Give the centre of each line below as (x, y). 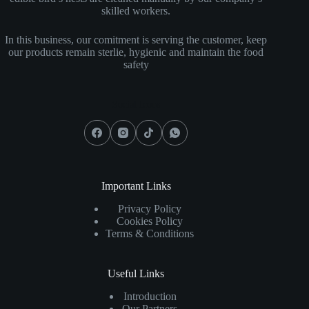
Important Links (136, 186)
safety (136, 64)
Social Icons (136, 104)
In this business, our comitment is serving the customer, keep (136, 39)
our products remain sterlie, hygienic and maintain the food (136, 52)
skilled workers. (136, 10)
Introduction (150, 297)
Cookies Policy (150, 221)
